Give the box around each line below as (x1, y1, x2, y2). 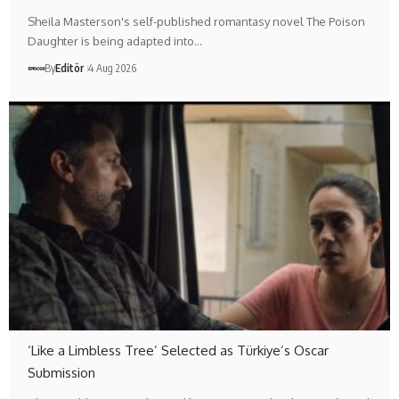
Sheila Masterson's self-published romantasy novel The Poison (28, 14, 366, 29)
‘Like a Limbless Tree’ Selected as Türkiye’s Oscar (28, 341, 330, 359)
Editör (55, 61, 85, 76)
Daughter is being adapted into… (28, 34, 203, 49)
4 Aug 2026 (88, 61, 137, 76)
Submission (28, 363, 96, 381)
